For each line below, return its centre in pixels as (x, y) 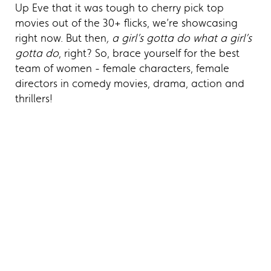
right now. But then (61, 38)
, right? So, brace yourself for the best (149, 53)
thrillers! (34, 98)
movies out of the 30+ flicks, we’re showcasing (126, 23)
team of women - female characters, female (122, 68)
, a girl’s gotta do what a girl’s (179, 38)
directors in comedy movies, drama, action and (130, 83)
